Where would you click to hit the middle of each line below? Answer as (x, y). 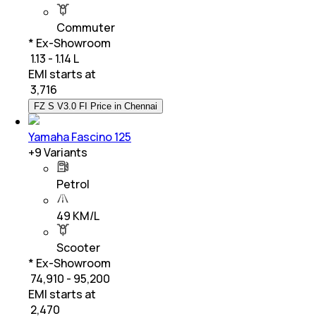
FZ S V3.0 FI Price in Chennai (96, 106)
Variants (65, 152)
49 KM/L (78, 215)
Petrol (73, 184)
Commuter (86, 27)
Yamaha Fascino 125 (80, 136)
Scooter (78, 247)
